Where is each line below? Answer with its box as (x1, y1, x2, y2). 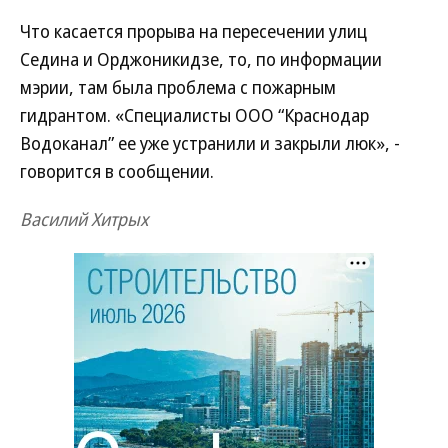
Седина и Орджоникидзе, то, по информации (20, 47, 382, 71)
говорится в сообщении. (20, 159, 214, 183)
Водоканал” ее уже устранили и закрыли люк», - (20, 131, 400, 155)
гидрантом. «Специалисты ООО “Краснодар (20, 103, 369, 127)
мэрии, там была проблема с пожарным (20, 75, 336, 99)
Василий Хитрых (20, 207, 148, 231)
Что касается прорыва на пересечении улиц (20, 19, 367, 43)
